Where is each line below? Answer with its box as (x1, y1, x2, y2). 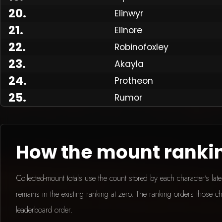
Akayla (114, 57, 144, 70)
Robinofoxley (114, 41, 168, 53)
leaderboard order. (16, 204, 73, 216)
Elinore (114, 24, 142, 36)
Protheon (114, 74, 153, 87)
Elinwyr (114, 7, 143, 19)
